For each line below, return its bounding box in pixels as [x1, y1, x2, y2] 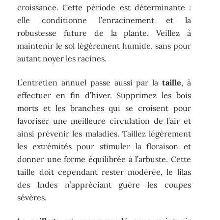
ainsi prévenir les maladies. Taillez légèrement [17, 128, 191, 138]
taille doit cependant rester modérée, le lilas [17, 166, 191, 177]
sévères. [17, 192, 47, 202]
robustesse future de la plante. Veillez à [17, 28, 191, 38]
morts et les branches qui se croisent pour [17, 103, 191, 113]
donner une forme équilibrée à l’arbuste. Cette [17, 154, 191, 164]
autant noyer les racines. [17, 54, 107, 64]
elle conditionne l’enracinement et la [17, 15, 191, 26]
